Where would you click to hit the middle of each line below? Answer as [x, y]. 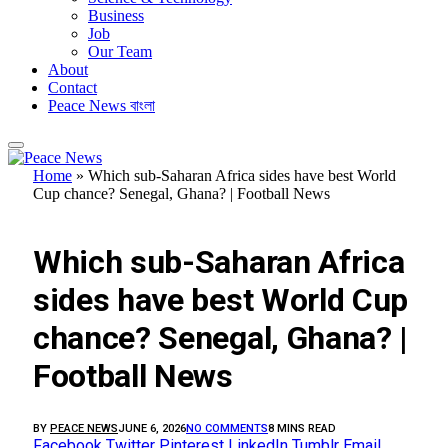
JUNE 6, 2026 [152, 428]
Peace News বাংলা [101, 105]
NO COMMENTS [227, 428]
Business [116, 15]
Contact [72, 87]
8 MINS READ [302, 428]
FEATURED [73, 214]
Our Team [120, 51]
